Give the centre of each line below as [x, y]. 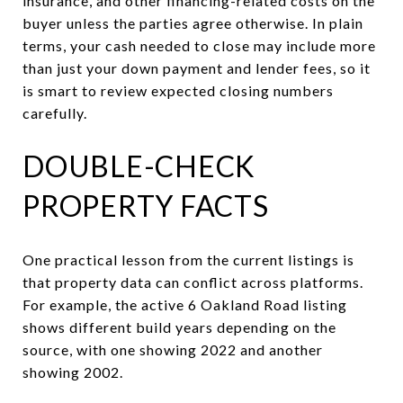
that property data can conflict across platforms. [193, 282]
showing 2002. [73, 372]
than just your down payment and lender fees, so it [197, 67]
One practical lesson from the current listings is [188, 259]
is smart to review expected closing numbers [178, 90]
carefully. [55, 112]
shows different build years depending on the [179, 327]
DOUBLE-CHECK [139, 166]
